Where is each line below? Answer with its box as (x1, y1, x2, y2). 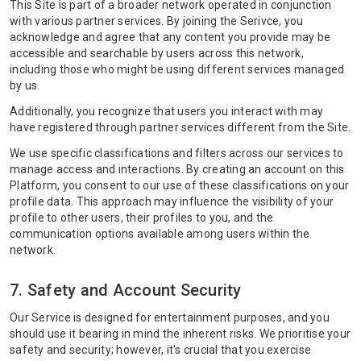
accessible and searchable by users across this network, (10, 47, 304, 60)
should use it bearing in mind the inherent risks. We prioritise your (10, 327, 351, 340)
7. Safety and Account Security (10, 280, 242, 300)
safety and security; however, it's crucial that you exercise (10, 343, 311, 356)
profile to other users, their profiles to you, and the (10, 211, 274, 224)
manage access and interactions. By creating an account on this (10, 163, 345, 176)
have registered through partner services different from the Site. (10, 121, 351, 134)
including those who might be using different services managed (10, 63, 345, 76)
